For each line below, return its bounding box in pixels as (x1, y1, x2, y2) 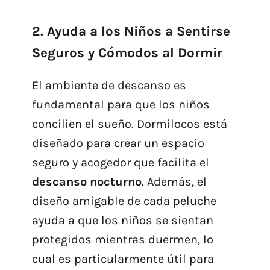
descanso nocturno (31, 174, 142, 189)
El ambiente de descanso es (31, 78, 186, 92)
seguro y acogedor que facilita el (31, 155, 209, 169)
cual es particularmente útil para (31, 251, 214, 266)
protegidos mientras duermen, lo (31, 232, 213, 246)
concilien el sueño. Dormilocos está (31, 116, 227, 131)
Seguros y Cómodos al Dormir (31, 44, 222, 61)
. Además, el (141, 174, 207, 189)
